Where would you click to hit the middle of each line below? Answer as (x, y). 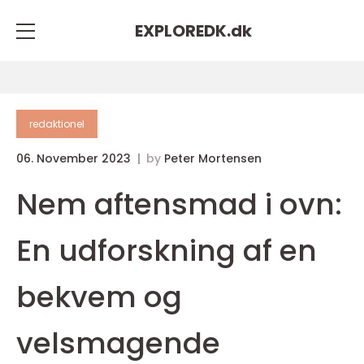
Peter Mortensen (213, 158)
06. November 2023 (75, 158)
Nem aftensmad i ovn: (179, 204)
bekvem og (99, 297)
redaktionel (57, 124)
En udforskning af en (167, 251)
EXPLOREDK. (183, 30)
